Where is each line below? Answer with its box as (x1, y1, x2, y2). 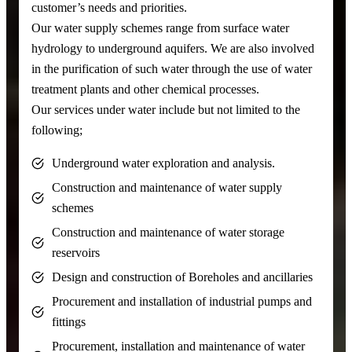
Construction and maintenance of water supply (52, 180, 283, 196)
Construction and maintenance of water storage (52, 225, 285, 240)
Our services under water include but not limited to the (31, 101, 300, 117)
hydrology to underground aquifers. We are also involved (31, 40, 314, 56)
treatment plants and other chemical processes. (31, 81, 259, 97)
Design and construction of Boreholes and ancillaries (52, 269, 313, 285)
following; (31, 122, 82, 137)
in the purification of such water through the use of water (31, 60, 312, 76)
